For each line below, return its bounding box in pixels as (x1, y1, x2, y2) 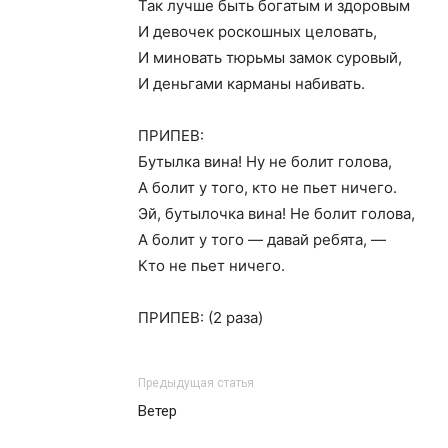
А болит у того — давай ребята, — (138, 230, 386, 249)
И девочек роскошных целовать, (138, 22, 377, 41)
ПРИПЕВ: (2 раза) (138, 308, 263, 327)
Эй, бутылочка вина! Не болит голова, (138, 204, 415, 223)
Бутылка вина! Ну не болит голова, (138, 152, 392, 171)
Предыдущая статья (138, 376, 254, 390)
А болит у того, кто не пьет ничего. (138, 178, 397, 197)
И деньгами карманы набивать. (138, 74, 365, 93)
